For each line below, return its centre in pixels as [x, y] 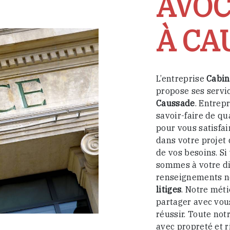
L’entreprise [181, 79]
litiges [169, 189]
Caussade [176, 103]
